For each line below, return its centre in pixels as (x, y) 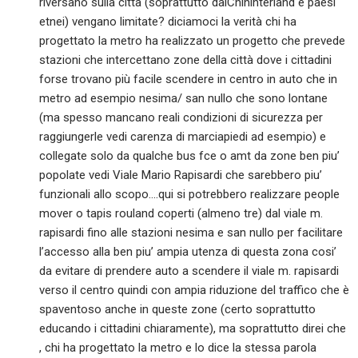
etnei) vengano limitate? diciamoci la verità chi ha (168, 22)
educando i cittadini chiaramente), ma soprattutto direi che (193, 329)
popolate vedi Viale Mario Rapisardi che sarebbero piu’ (181, 175)
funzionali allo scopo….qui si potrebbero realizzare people (190, 195)
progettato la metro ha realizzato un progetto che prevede (193, 41)
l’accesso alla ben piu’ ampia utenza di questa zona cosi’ (188, 252)
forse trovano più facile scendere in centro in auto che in (189, 80)
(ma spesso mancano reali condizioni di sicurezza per (181, 118)
